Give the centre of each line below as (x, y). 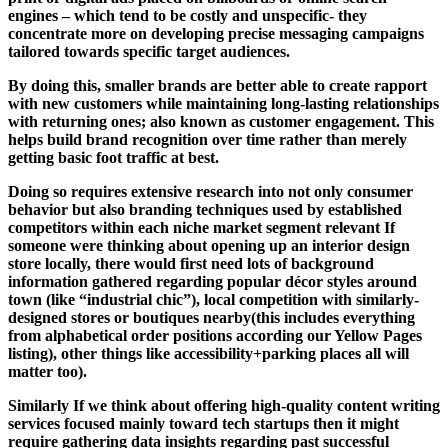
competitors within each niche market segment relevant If (201, 227)
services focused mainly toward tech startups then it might (203, 423)
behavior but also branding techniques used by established (205, 209)
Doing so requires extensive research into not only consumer (210, 191)
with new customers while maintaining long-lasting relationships (223, 103)
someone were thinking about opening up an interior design (209, 245)
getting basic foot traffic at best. (113, 157)
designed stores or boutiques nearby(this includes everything (211, 317)
